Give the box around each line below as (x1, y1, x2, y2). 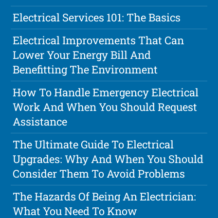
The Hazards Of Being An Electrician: (13, 189, 197, 204)
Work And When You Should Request (13, 100, 198, 114)
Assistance (13, 114, 68, 129)
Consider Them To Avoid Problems (13, 166, 185, 181)
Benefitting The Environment (13, 62, 158, 77)
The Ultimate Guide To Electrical (13, 137, 174, 152)
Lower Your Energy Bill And (13, 48, 151, 62)
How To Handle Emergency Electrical (13, 85, 199, 100)
